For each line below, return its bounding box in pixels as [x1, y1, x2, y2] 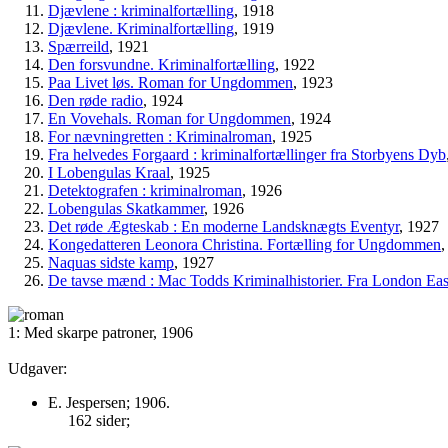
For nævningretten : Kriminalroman [48, 128, 272, 145]
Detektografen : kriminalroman [48, 182, 242, 199]
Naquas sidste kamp [48, 254, 174, 271]
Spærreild [48, 38, 109, 55]
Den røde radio [48, 92, 143, 109]
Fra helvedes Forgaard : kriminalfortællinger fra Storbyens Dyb [48, 146, 446, 163]
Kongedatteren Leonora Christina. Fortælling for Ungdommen [48, 236, 441, 253]
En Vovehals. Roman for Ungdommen [48, 110, 291, 127]
